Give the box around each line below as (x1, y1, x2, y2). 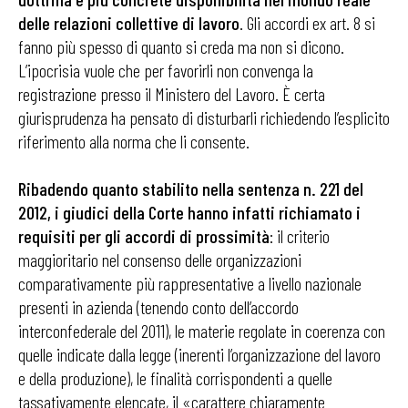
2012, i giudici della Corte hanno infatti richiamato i (18, 201, 361, 224)
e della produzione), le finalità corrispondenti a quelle (18, 367, 332, 390)
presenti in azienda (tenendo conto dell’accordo (18, 296, 299, 319)
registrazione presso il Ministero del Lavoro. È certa (18, 83, 325, 106)
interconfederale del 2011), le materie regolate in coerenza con (18, 320, 385, 342)
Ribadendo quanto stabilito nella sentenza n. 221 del (18, 178, 363, 200)
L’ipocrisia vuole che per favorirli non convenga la (18, 59, 313, 82)
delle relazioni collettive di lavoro (18, 12, 240, 35)
